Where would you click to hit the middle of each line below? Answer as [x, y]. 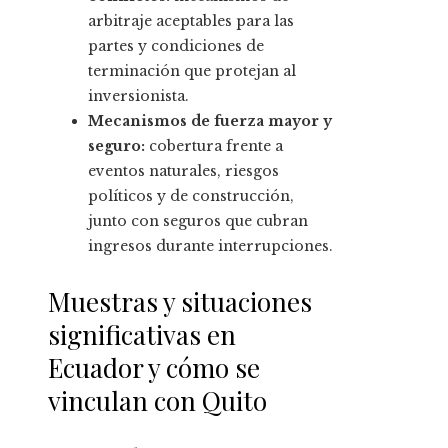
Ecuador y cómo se [154, 368]
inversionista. [138, 96]
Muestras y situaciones [180, 302]
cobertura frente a [214, 146]
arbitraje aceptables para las [191, 21]
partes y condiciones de [176, 46]
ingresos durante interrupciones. [210, 246]
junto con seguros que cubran [198, 221]
